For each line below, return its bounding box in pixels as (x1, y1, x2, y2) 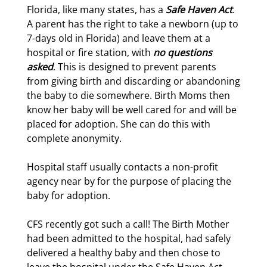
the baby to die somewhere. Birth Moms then (27, 89, 230, 102)
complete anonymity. (27, 132, 122, 145)
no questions (153, 46, 212, 59)
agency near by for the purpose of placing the (27, 175, 231, 188)
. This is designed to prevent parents (53, 60, 216, 73)
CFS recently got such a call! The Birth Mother (27, 218, 229, 231)
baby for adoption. (27, 189, 110, 202)
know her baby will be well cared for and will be (27, 103, 237, 116)
